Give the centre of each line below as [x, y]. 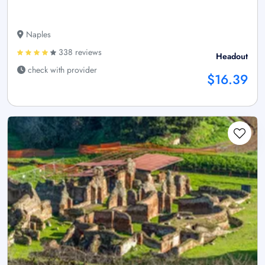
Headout [232, 56]
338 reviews [79, 52]
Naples [37, 35]
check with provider [61, 70]
